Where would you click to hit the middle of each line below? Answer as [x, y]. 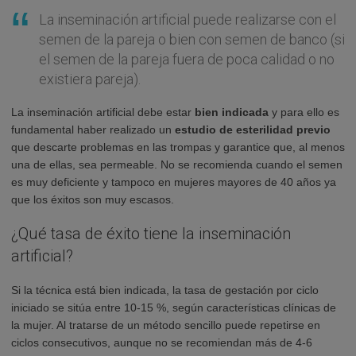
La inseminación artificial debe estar [103, 112]
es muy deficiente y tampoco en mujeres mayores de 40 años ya [174, 182]
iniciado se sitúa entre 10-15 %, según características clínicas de [174, 307]
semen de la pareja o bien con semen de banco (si [192, 39]
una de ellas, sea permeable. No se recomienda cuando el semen [177, 164]
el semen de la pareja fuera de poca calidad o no [187, 59]
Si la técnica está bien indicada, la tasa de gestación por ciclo [165, 290]
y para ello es [304, 112]
